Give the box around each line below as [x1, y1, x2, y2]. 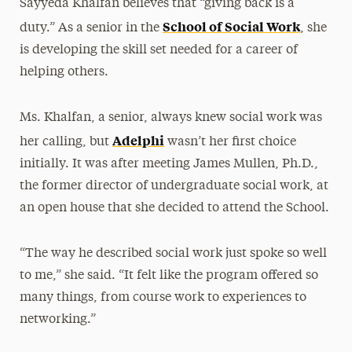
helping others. [19, 66, 108, 79]
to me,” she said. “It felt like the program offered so [19, 269, 318, 282]
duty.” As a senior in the [19, 22, 163, 35]
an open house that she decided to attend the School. [19, 202, 329, 214]
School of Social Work [162, 17, 300, 35]
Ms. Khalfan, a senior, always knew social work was [19, 112, 322, 124]
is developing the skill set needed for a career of [19, 44, 298, 57]
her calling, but [19, 136, 112, 148]
